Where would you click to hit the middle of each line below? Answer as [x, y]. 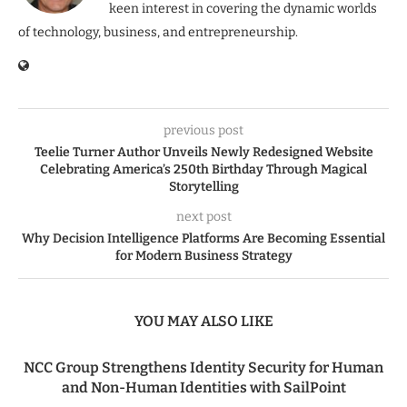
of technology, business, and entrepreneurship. [158, 32]
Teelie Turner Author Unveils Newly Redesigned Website [203, 152]
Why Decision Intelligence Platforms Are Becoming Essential [203, 238]
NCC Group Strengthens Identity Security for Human [203, 367]
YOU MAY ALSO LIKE [203, 321]
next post [203, 216]
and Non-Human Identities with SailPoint [203, 387]
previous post [203, 130]
